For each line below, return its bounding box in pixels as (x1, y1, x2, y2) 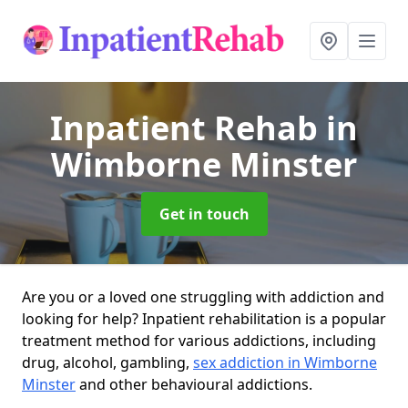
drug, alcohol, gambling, (22, 352, 193, 372)
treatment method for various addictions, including (22, 331, 376, 351)
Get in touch (158, 204, 250, 224)
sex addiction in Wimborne (193, 352, 377, 372)
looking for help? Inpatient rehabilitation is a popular (22, 309, 386, 329)
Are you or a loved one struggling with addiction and (22, 287, 384, 307)
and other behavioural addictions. (76, 374, 312, 394)
